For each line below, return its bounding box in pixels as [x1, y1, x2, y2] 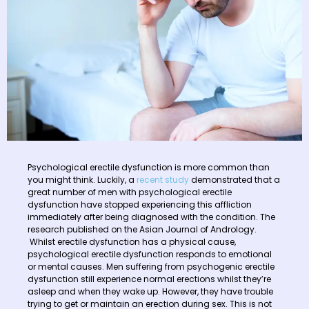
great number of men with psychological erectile [28, 186, 232, 198]
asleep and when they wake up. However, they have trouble [28, 285, 273, 297]
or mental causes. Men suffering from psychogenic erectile [28, 260, 275, 272]
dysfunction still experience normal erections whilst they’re [28, 272, 271, 285]
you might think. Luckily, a [28, 173, 137, 186]
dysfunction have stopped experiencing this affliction [28, 198, 252, 210]
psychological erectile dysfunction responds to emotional [28, 248, 272, 260]
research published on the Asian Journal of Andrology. [28, 223, 259, 235]
